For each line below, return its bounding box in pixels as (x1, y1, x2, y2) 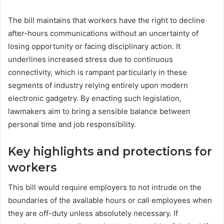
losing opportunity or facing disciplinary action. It (8, 41, 180, 51)
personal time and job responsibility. (8, 119, 136, 129)
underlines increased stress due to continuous (8, 54, 173, 64)
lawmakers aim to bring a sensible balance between (8, 106, 190, 116)
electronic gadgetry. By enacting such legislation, (8, 93, 181, 103)
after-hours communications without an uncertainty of (8, 28, 198, 38)
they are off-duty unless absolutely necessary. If (8, 208, 178, 218)
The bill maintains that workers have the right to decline (8, 15, 205, 25)
